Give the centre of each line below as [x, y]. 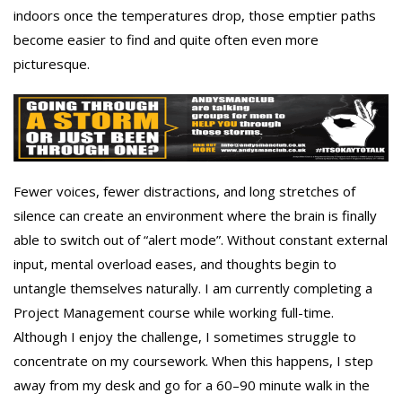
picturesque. [52, 64]
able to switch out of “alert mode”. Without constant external [201, 239]
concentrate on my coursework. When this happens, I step [193, 360]
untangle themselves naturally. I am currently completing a [193, 288]
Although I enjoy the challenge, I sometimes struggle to [185, 336]
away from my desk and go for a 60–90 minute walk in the [192, 385]
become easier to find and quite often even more [166, 40]
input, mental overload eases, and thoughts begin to [175, 263]
